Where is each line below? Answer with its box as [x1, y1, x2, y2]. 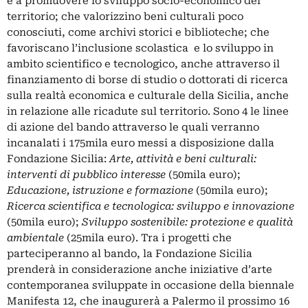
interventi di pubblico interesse [7, 168, 166, 181]
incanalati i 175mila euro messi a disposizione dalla [7, 137, 274, 149]
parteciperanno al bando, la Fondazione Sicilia [7, 247, 252, 260]
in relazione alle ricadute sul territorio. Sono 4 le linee [7, 105, 289, 118]
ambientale [7, 232, 64, 244]
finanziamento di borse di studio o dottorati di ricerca [7, 74, 288, 86]
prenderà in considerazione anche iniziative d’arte [7, 263, 272, 276]
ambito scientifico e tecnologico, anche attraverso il [7, 58, 280, 70]
